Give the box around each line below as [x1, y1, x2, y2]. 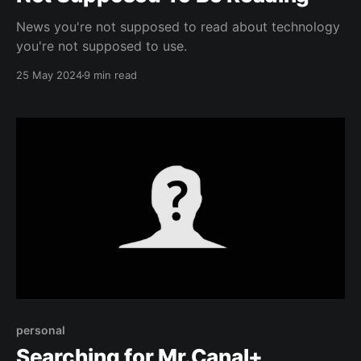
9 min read [84, 68, 137, 82]
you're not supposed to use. [16, 38, 187, 55]
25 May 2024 [16, 68, 82, 82]
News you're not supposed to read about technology [16, 19, 340, 35]
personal [16, 322, 65, 337]
